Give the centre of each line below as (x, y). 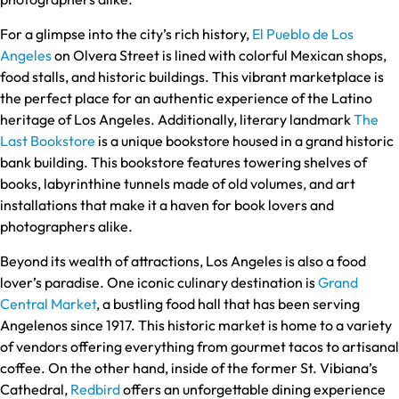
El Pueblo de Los (303, 33)
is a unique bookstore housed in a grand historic (244, 140)
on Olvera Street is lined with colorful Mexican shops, (219, 55)
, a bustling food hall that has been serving (228, 303)
